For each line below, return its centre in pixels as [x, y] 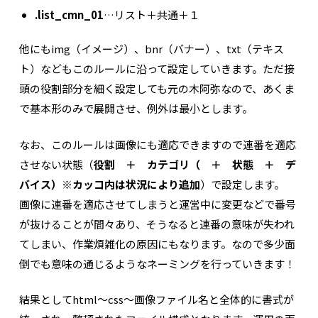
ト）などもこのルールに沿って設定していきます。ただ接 [157, 69]
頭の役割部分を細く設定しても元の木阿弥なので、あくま [157, 89]
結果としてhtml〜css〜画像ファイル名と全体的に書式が [156, 300]
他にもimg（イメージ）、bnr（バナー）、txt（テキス [151, 49]
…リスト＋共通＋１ [151, 14]
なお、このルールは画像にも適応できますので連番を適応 [157, 144]
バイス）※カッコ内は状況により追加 [109, 184]
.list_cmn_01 [69, 14]
